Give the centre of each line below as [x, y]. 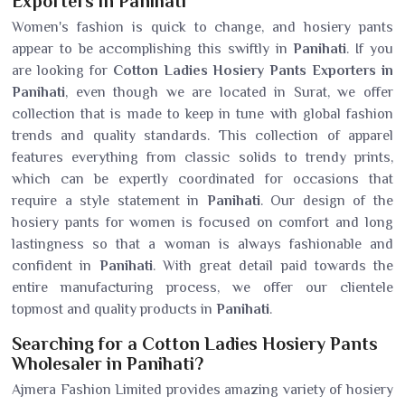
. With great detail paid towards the [273, 266]
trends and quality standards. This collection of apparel [202, 136]
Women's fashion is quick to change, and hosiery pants [202, 27]
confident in [52, 266]
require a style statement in [109, 201]
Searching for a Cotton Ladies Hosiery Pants [195, 344]
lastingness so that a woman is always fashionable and [202, 244]
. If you [370, 49]
